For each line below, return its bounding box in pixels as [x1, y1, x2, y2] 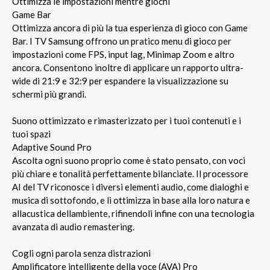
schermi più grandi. [12, 88, 86, 99]
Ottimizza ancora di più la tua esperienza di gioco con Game [12, 22, 248, 33]
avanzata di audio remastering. [12, 221, 134, 232]
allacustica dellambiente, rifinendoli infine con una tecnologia [12, 207, 254, 219]
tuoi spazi [12, 128, 51, 139]
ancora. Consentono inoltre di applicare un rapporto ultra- [12, 61, 243, 73]
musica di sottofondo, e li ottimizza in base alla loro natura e [12, 194, 250, 206]
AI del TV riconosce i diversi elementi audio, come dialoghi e [12, 181, 249, 192]
